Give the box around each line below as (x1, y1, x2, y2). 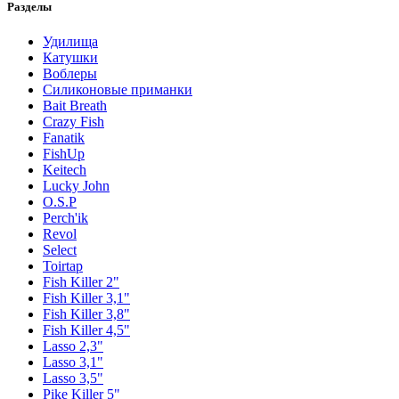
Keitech (43, 162, 86, 178)
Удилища (43, 34, 98, 50)
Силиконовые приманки (43, 82, 192, 98)
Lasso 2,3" (43, 338, 103, 354)
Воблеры (43, 66, 97, 82)
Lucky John (43, 178, 110, 194)
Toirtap (43, 258, 83, 274)
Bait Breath (43, 98, 107, 114)
